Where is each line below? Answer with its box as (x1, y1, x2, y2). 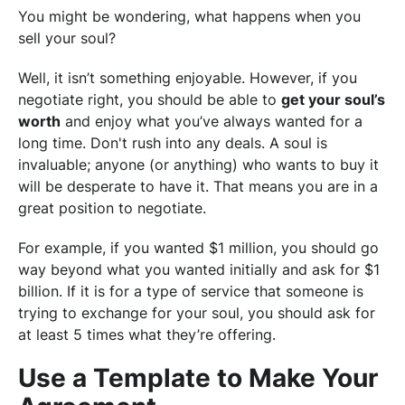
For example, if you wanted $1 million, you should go (18, 238, 379, 257)
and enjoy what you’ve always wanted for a (61, 111, 363, 130)
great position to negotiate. (18, 198, 206, 217)
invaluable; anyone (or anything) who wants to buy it (18, 155, 379, 174)
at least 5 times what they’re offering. (18, 325, 276, 344)
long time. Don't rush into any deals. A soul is (18, 133, 327, 152)
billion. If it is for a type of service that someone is (18, 281, 363, 300)
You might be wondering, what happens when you (18, 6, 361, 25)
